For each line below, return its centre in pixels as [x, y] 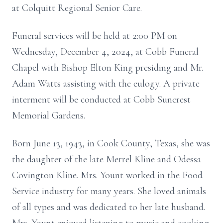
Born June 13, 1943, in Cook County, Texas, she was [111, 143]
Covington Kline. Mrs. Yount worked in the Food [107, 175]
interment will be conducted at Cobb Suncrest [101, 100]
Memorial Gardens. [50, 115]
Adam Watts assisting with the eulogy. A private [106, 84]
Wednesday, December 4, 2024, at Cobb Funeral [105, 52]
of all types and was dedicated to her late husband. [109, 207]
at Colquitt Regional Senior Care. [77, 8]
